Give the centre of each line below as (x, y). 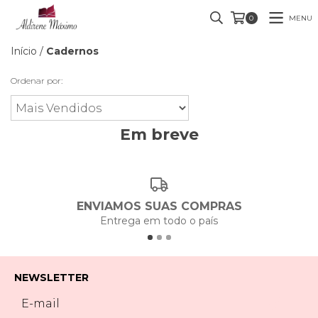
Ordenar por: (37, 81)
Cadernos (72, 51)
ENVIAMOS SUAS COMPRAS (159, 206)
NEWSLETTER (51, 277)
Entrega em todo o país (159, 220)
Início (24, 51)
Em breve (159, 135)
